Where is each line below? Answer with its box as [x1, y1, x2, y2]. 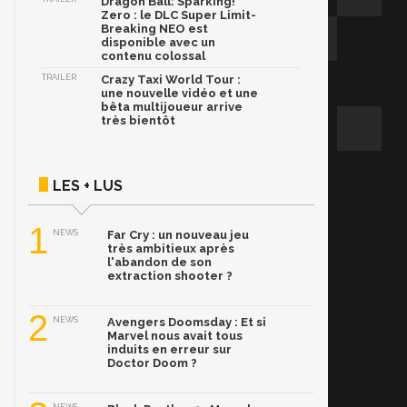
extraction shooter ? [107, 269, 233, 283]
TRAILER [42, 73, 76, 82]
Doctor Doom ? [107, 356, 197, 370]
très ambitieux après [107, 242, 234, 255]
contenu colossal [101, 49, 205, 63]
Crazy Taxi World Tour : [101, 73, 241, 86]
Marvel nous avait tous [107, 329, 243, 342]
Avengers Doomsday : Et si [107, 315, 266, 329]
